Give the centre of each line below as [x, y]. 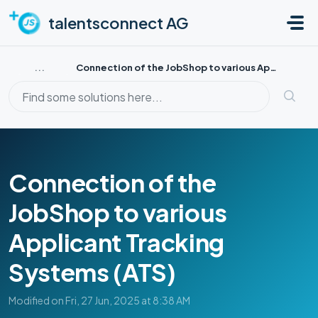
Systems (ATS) [92, 272]
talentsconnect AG [119, 23]
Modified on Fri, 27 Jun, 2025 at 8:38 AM [99, 300]
